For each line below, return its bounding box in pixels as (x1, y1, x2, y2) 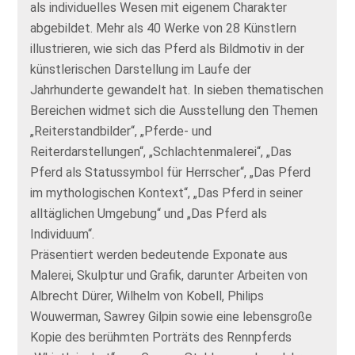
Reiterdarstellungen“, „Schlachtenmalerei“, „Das (30, 143, 292, 159)
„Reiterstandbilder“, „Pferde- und (30, 123, 212, 139)
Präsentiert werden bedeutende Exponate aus (30, 246, 288, 262)
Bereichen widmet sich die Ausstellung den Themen (30, 102, 319, 118)
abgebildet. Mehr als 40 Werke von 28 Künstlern (30, 20, 297, 36)
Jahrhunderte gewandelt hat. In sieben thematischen (30, 82, 324, 97)
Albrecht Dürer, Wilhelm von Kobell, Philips (30, 288, 265, 303)
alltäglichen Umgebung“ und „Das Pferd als (30, 205, 268, 221)
